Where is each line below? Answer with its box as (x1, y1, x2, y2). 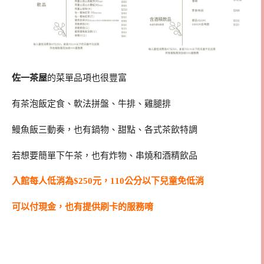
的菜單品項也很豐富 (47, 73, 127, 83)
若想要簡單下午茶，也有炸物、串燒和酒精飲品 (12, 150, 197, 160)
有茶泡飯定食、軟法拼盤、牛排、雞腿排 (12, 99, 171, 109)
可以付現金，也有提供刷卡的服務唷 (12, 202, 153, 212)
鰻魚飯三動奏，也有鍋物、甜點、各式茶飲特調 (12, 124, 197, 134)
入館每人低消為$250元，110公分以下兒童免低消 (12, 176, 204, 186)
